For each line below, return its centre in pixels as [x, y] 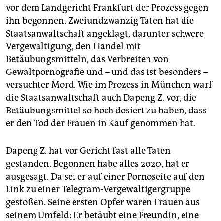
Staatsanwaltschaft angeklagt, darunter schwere [105, 34]
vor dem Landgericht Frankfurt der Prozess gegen [107, 8]
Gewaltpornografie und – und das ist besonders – [107, 72]
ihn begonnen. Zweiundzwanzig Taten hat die [100, 21]
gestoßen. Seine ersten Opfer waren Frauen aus [103, 203]
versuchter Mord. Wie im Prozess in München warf [109, 85]
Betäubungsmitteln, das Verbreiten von [87, 59]
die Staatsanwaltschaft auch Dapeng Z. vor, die [101, 98]
